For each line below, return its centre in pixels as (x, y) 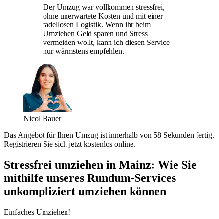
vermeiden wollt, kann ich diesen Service (106, 42)
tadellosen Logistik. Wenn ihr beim (97, 24)
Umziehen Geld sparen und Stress (95, 33)
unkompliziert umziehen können (85, 191)
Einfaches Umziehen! (37, 212)
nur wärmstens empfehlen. (84, 51)
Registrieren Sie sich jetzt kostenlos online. (70, 144)
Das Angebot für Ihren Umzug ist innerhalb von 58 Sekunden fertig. (109, 135)
